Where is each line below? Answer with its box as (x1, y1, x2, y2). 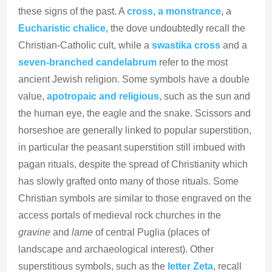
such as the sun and (164, 90, 250, 101)
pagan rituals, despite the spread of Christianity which (18, 158, 248, 169)
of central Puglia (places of (93, 226, 209, 237)
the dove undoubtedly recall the (108, 22, 245, 33)
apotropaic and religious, (44, 90, 164, 101)
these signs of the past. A (18, 5, 127, 16)
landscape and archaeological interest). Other (18, 243, 214, 254)
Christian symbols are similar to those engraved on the (18, 192, 251, 203)
